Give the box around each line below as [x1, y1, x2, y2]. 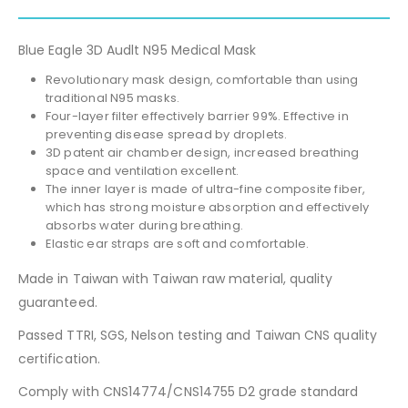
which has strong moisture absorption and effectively [45, 198, 370, 216]
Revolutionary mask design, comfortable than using [45, 70, 359, 88]
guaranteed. [18, 292, 97, 311]
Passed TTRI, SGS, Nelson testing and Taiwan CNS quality [18, 325, 377, 344]
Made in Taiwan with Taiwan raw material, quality [18, 269, 333, 288]
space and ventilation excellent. [45, 161, 240, 179]
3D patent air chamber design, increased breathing [45, 143, 360, 161]
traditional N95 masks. [45, 88, 180, 107]
